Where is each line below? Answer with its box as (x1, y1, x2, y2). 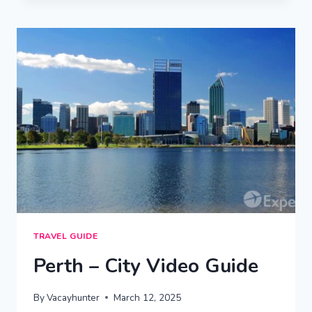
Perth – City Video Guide (33, 253, 258, 280)
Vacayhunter (47, 290, 100, 304)
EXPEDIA (95, 37, 139, 51)
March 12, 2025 (114, 290, 182, 304)
